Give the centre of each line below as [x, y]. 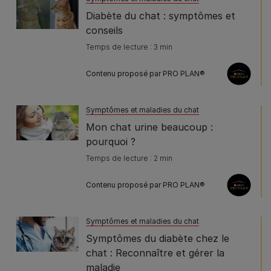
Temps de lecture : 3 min [129, 47]
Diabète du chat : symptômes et [161, 15]
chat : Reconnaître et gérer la [155, 253]
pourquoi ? [111, 141]
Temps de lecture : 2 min [129, 158]
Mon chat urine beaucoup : [149, 127]
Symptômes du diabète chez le [158, 238]
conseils [104, 30]
